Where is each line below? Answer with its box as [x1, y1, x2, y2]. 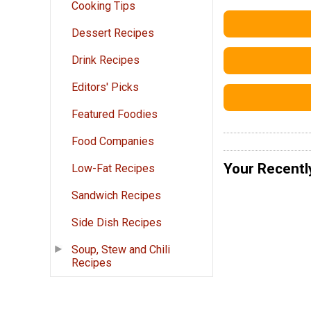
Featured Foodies [72, 108, 158, 121]
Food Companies [72, 135, 154, 149]
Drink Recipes [72, 53, 140, 67]
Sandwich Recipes [72, 189, 161, 203]
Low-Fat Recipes [72, 162, 155, 176]
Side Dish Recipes [72, 216, 162, 230]
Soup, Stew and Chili [72, 243, 170, 257]
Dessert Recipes [72, 26, 154, 40]
